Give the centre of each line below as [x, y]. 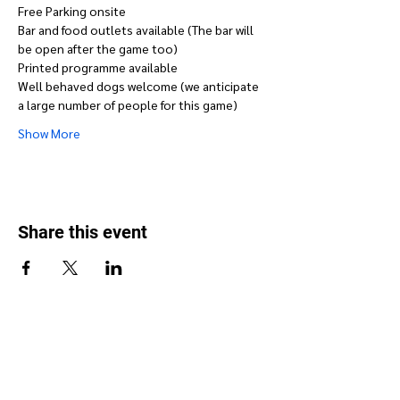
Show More [49, 133]
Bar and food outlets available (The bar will [137, 29]
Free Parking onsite [72, 10]
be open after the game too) [98, 48]
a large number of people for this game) [128, 104]
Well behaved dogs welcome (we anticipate [140, 85]
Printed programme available [98, 67]
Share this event [83, 232]
